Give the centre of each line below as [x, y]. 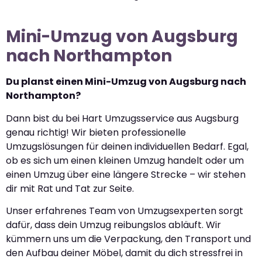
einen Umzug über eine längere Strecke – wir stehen [126, 174]
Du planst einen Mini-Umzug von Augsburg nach [126, 82]
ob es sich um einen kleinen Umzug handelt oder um [125, 160]
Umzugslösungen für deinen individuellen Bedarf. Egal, [127, 146]
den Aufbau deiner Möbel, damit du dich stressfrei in [124, 253]
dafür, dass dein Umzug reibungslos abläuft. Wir [113, 225]
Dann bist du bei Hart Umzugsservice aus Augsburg [122, 118]
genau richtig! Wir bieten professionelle [96, 132]
